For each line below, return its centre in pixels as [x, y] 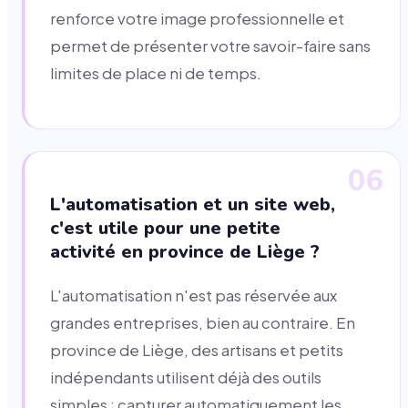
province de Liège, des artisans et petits [197, 350]
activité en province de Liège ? [185, 251]
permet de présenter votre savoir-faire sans [210, 46]
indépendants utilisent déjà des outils [186, 377]
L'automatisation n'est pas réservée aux [194, 295]
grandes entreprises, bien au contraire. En [203, 322]
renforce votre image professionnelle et [197, 19]
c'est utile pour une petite [165, 228]
